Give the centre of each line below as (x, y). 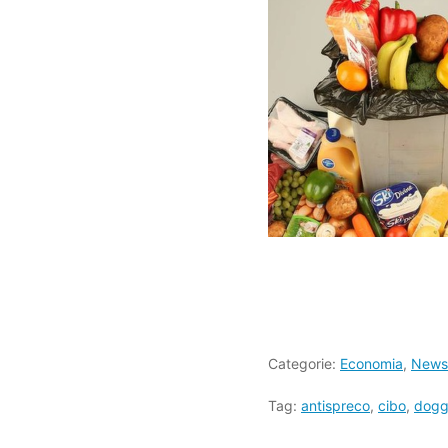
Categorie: (304, 363)
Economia (371, 363)
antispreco (335, 405)
